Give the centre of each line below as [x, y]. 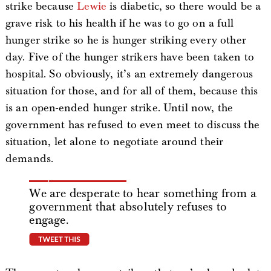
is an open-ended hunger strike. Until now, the [119, 108]
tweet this [113, 238]
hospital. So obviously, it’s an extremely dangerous [129, 74]
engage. [49, 220]
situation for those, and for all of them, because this [132, 91]
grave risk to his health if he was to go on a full [119, 23]
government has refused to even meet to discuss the [132, 125]
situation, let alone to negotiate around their [114, 142]
